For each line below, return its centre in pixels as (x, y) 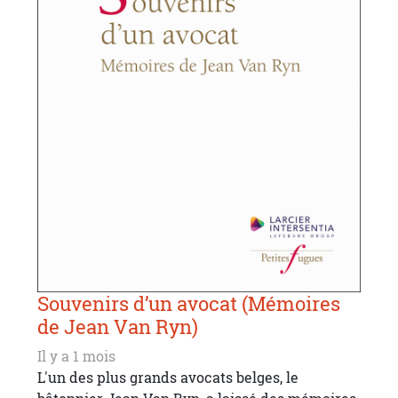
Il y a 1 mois (76, 356)
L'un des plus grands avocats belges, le (168, 377)
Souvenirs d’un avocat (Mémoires (189, 303)
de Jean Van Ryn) (118, 326)
